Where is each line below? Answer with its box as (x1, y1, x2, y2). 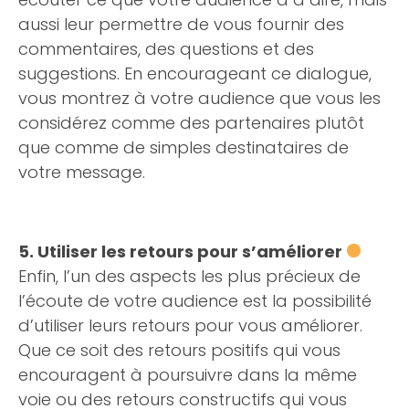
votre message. (18, 161, 145, 184)
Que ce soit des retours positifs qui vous (18, 339, 341, 362)
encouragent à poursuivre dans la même (18, 363, 357, 386)
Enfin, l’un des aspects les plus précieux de (18, 265, 361, 288)
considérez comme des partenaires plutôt (18, 111, 364, 134)
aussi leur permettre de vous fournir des (18, 13, 344, 36)
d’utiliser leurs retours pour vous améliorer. (18, 314, 362, 337)
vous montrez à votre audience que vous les (18, 87, 381, 110)
